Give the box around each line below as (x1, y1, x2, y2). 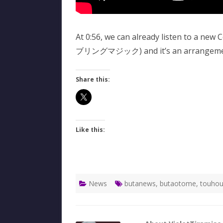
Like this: (76, 125, 105, 134)
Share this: (76, 75, 110, 84)
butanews (124, 178, 156, 188)
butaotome (160, 178, 196, 188)
